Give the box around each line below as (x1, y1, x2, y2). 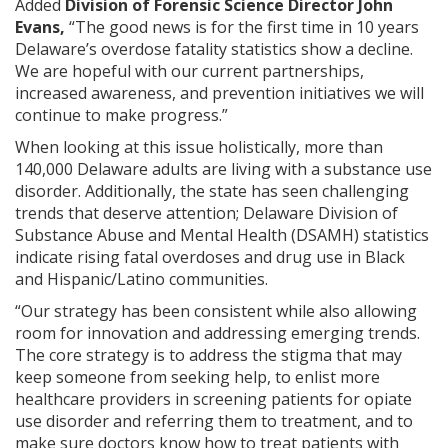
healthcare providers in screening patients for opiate (15, 388, 412, 410)
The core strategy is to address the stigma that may (15, 344, 402, 366)
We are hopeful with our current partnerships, (15, 60, 364, 82)
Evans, (15, 16, 65, 38)
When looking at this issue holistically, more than (15, 136, 383, 158)
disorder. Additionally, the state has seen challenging (15, 180, 409, 202)
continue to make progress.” (15, 104, 232, 126)
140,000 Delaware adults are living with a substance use (15, 158, 432, 180)
